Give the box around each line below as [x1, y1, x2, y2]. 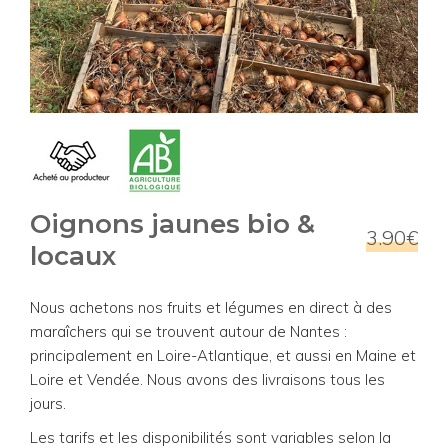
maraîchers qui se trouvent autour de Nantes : [30, 321, 347, 341]
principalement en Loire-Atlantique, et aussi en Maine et [30, 345, 416, 365]
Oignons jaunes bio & [30, 207, 315, 240]
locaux [30, 239, 116, 272]
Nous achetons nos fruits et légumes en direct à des [30, 297, 392, 317]
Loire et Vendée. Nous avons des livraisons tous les [30, 369, 385, 389]
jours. [30, 393, 66, 413]
